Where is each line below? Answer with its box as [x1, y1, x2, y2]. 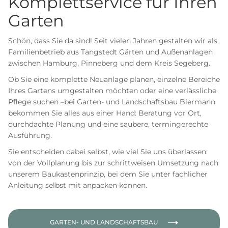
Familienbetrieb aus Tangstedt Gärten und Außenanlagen [8, 47, 213, 56]
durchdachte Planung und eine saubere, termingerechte [8, 120, 208, 129]
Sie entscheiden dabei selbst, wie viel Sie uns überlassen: [8, 147, 208, 156]
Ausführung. [8, 131, 52, 140]
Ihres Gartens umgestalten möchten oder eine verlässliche [8, 86, 216, 95]
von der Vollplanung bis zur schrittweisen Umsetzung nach [8, 158, 218, 167]
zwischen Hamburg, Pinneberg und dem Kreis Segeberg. [8, 59, 210, 68]
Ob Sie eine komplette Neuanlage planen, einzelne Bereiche [8, 75, 220, 84]
